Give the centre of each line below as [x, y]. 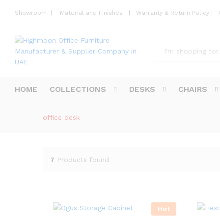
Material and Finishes [92, 13]
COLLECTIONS [78, 89]
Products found [83, 160]
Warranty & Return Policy [172, 13]
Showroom [32, 13]
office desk [61, 117]
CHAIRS [193, 89]
